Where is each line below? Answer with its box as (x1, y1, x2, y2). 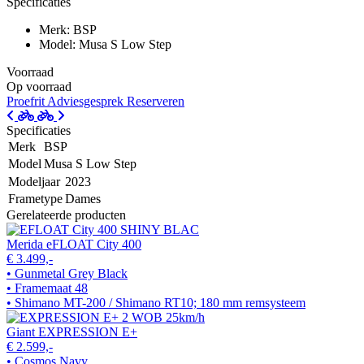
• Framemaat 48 (6, 280, 88, 295)
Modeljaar (8, 174, 60, 188)
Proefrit (6, 93, 47, 108)
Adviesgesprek (47, 93, 127, 108)
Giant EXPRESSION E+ (6, 324, 137, 339)
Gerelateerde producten (6, 207, 126, 222)
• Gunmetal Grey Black (6, 266, 128, 280)
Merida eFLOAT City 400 (6, 236, 141, 251)
